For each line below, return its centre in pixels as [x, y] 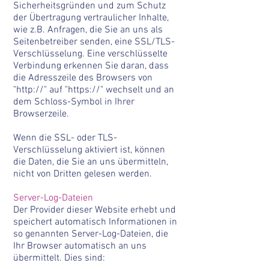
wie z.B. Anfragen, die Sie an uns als [88, 30]
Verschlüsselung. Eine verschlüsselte [90, 54]
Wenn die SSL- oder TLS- [65, 138]
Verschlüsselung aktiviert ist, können [89, 150]
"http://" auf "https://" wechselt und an [94, 90]
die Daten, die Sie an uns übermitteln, [91, 162]
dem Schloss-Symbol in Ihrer [74, 102]
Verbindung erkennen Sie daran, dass [91, 66]
